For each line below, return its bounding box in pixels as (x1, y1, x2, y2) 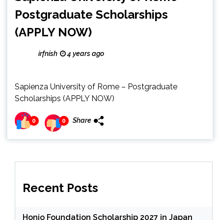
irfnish (38, 50, 57, 57)
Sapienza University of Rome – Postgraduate (15, 82, 177, 91)
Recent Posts (23, 180, 98, 195)
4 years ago (66, 50, 104, 57)
